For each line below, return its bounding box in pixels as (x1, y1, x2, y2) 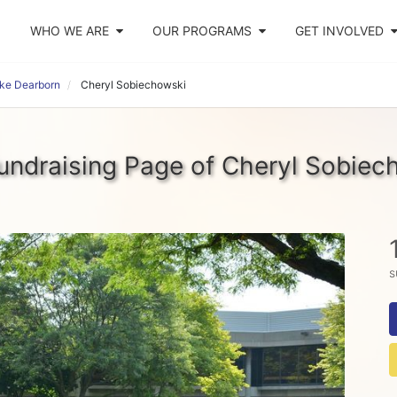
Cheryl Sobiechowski (81, 78, 186, 91)
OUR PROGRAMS (152, 23, 252, 38)
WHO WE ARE (29, 23, 109, 38)
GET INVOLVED (295, 23, 385, 38)
